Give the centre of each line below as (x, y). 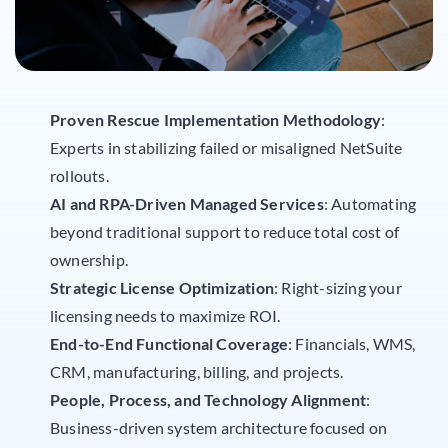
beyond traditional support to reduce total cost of (225, 231)
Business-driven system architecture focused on (219, 427)
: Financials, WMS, (352, 343)
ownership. (89, 259)
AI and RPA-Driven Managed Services (187, 203)
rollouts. (79, 175)
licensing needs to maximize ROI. (165, 315)
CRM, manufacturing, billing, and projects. (197, 371)
